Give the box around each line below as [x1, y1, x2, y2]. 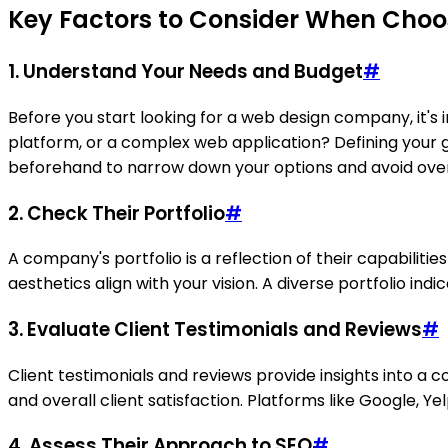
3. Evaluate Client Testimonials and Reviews [8, 316, 422, 343]
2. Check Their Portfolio [8, 199, 225, 227]
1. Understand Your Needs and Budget [8, 58, 363, 86]
